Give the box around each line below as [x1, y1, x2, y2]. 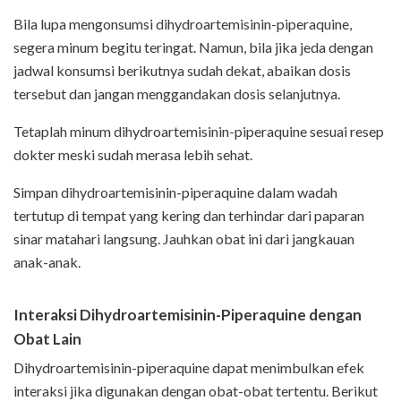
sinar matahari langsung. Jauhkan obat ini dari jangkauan [13, 230, 354, 248]
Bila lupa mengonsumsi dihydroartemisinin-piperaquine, [13, 15, 352, 33]
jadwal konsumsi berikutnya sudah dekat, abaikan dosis [13, 62, 351, 80]
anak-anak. [13, 253, 81, 271]
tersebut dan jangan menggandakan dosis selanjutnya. [13, 85, 340, 103]
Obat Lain [13, 329, 81, 349]
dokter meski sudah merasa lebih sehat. [13, 146, 252, 164]
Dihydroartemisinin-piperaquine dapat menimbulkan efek [13, 359, 364, 377]
